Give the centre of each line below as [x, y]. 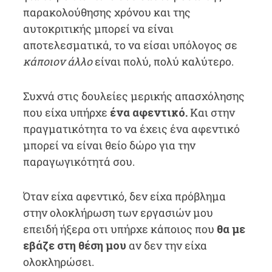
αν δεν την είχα [166, 245]
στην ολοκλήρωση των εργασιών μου [118, 212]
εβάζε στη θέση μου [74, 245]
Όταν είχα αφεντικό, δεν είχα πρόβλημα [124, 196]
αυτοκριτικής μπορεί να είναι [98, 29]
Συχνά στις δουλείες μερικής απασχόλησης [134, 96]
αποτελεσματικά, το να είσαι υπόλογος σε [130, 45]
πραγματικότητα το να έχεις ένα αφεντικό [131, 129]
